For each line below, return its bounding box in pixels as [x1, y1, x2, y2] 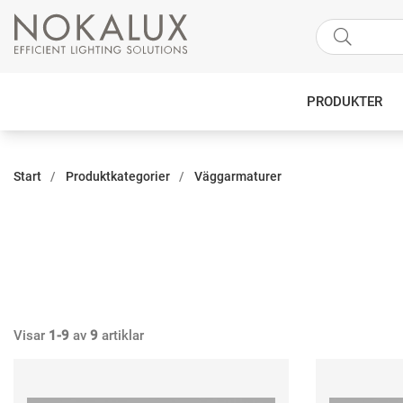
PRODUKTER [306, 94, 382, 111]
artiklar [98, 327, 144, 345]
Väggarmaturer [194, 169, 282, 184]
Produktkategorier [66, 169, 170, 184]
